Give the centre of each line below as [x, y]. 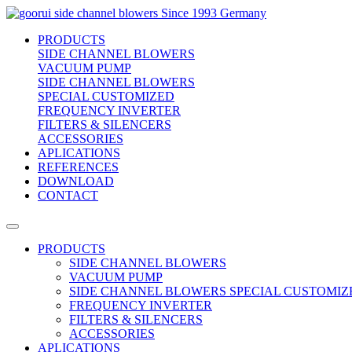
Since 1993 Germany [214, 13]
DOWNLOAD [76, 181]
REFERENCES [78, 167]
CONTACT [68, 195]
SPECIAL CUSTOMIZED [106, 96]
